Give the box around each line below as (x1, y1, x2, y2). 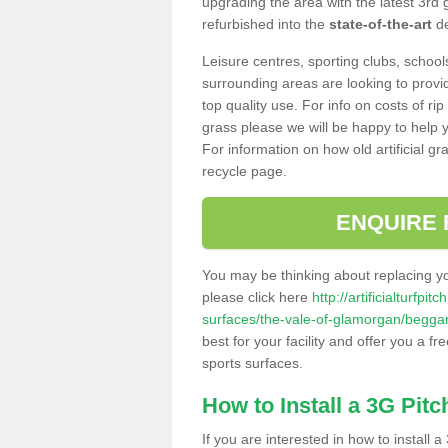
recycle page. (202, 162, 287, 179)
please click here (202, 288, 312, 305)
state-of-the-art (329, 15, 432, 32)
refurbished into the (202, 15, 329, 32)
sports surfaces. (202, 354, 303, 371)
